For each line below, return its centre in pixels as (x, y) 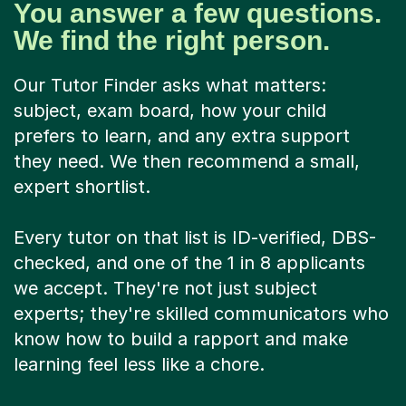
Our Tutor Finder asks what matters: (170, 86)
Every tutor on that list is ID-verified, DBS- (195, 238)
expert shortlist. (82, 187)
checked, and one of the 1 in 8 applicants (189, 263)
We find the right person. (172, 41)
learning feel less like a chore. (139, 365)
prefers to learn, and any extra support (182, 136)
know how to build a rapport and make (181, 339)
